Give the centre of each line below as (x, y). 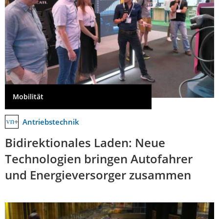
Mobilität (28, 97)
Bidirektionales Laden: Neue (85, 143)
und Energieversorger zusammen (98, 175)
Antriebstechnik (51, 122)
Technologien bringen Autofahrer (99, 159)
